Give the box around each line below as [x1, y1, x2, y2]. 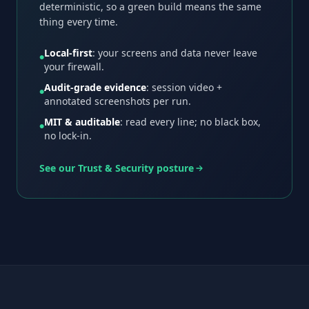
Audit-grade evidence [44, 80, 146, 94]
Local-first [44, 46, 92, 59]
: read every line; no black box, [120, 114, 261, 128]
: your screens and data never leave [92, 46, 257, 59]
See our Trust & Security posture [39, 161, 194, 175]
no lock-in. [44, 128, 92, 142]
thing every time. [39, 14, 118, 28]
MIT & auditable [44, 114, 120, 128]
